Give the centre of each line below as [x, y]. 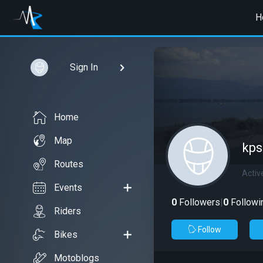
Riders [68, 211]
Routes [69, 164]
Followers [198, 202]
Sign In [84, 67]
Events [68, 188]
